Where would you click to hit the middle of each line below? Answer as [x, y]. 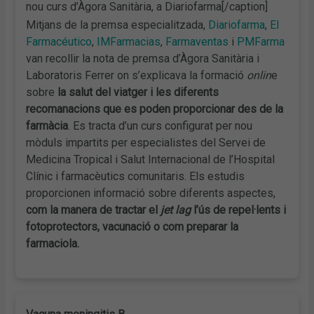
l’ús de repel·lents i [239, 210]
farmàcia [47, 126]
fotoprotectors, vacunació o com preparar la [132, 227]
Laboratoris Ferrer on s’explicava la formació [137, 76]
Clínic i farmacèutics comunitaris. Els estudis [136, 177]
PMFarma [261, 42]
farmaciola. [53, 244]
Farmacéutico [59, 42]
